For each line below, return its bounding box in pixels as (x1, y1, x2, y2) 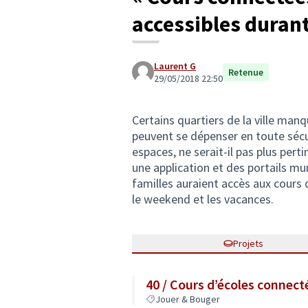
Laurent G (154, 60, 196, 72)
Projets (233, 237, 263, 250)
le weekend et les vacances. (132, 191, 274, 207)
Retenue (228, 66, 263, 78)
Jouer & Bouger (155, 293, 220, 305)
